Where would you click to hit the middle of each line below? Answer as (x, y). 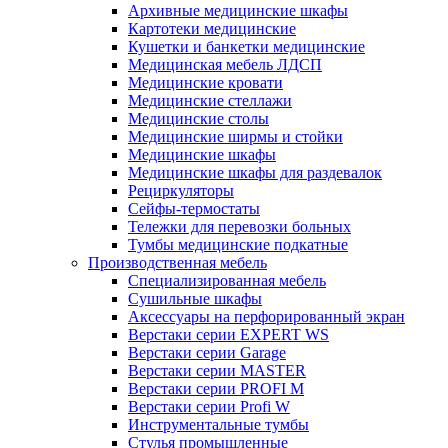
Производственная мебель (177, 262)
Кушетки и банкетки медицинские (246, 46)
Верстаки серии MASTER (217, 370)
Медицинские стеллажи (210, 100)
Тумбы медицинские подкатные (238, 244)
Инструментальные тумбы (218, 424)
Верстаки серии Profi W (209, 406)
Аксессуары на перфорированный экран (266, 316)
